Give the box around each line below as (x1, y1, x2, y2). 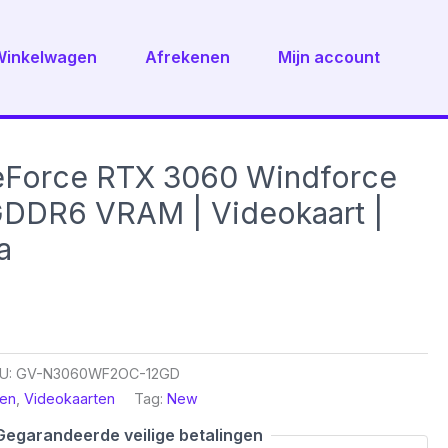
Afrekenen (145, 47, 230, 68)
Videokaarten (24, 390, 116, 408)
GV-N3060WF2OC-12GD (16, 365, 181, 383)
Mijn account (278, 47, 380, 68)
